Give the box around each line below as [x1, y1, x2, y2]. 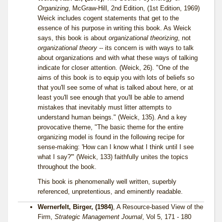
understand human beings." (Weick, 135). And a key [38, 113, 187, 121]
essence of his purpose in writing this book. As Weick [38, 24, 191, 32]
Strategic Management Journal [55, 213, 142, 221]
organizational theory [38, 44, 97, 52]
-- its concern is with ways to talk [97, 44, 194, 52]
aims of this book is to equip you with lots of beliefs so [38, 74, 194, 82]
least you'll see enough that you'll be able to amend [38, 94, 184, 102]
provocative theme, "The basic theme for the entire [38, 123, 183, 131]
